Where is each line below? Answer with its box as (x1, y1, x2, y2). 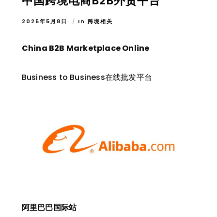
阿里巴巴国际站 (21, 202, 77, 214)
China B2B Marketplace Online (21, 43, 150, 54)
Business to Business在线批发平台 (21, 72, 152, 83)
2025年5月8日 (21, 17, 70, 26)
